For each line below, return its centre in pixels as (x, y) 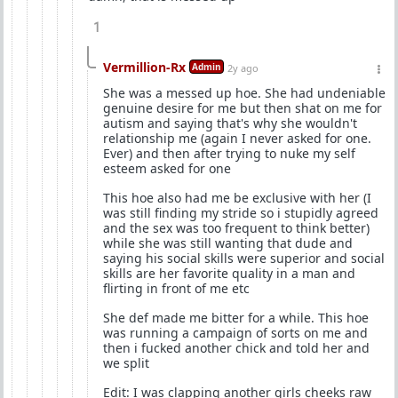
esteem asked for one (167, 168)
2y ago (243, 68)
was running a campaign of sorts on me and (235, 333)
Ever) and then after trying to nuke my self (229, 153)
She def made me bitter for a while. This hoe (236, 318)
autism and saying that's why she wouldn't (230, 123)
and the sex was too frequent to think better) (236, 228)
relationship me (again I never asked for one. (237, 138)
